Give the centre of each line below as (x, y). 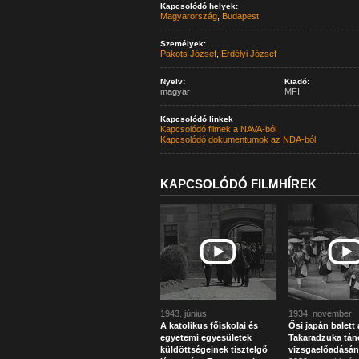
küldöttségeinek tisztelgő (214, 349)
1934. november (320, 313)
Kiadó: (296, 81)
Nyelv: (172, 81)
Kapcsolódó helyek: (199, 6)
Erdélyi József (248, 54)
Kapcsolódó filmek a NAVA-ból (218, 129)
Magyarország (188, 16)
